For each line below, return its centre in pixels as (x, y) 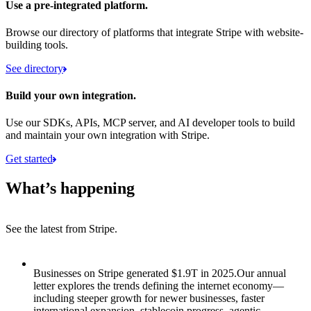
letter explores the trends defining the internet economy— (159, 286)
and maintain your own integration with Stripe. (108, 135)
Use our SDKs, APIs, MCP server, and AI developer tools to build (150, 123)
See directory (34, 68)
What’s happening (70, 188)
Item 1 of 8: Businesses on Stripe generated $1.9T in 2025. (133, 252)
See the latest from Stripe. (61, 229)
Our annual (261, 274)
